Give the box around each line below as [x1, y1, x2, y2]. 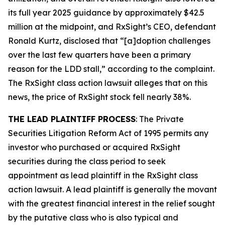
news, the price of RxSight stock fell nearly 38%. [8, 92, 191, 102]
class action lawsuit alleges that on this [57, 78, 207, 88]
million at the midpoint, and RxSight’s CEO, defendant [8, 22, 216, 32]
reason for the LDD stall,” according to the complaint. [8, 64, 214, 74]
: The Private [136, 114, 184, 124]
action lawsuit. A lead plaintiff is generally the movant [8, 184, 217, 194]
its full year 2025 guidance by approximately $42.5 [8, 8, 204, 18]
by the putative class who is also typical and [8, 212, 178, 222]
